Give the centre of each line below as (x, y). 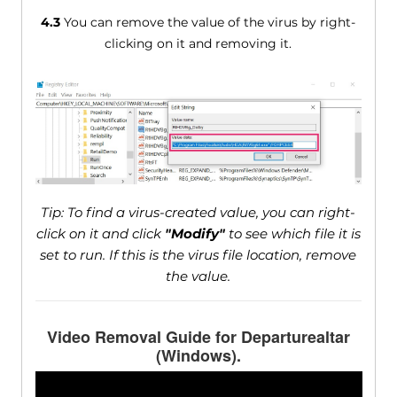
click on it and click (100, 234)
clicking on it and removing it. (198, 44)
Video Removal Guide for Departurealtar (198, 337)
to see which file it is (292, 234)
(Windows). (198, 356)
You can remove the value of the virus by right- (208, 23)
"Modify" (195, 234)
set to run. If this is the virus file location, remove (198, 255)
